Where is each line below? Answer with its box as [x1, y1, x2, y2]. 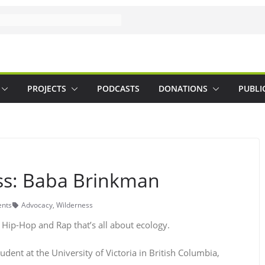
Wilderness [56, 200, 93, 210]
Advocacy [21, 200, 53, 210]
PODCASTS [97, 83, 140, 94]
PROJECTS [27, 83, 66, 94]
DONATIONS [159, 83, 208, 94]
